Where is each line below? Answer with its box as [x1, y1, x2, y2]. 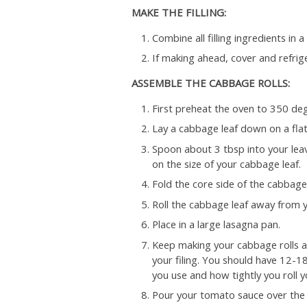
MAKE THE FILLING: [132, 5, 226, 19]
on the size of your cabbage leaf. [151, 156, 301, 171]
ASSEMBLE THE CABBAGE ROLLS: [132, 76, 290, 90]
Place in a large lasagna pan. [151, 217, 280, 232]
